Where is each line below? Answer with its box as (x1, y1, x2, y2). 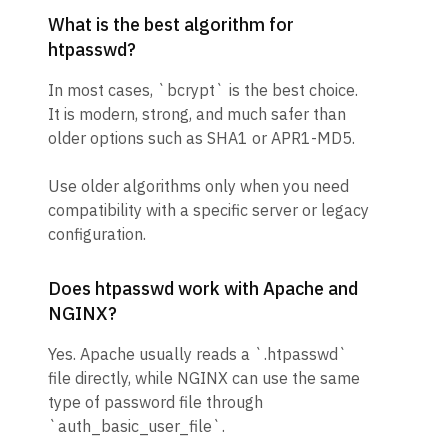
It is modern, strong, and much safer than (48, 104, 346, 124)
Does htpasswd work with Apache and (48, 277, 358, 300)
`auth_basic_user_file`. (48, 416, 225, 436)
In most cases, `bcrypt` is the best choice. (48, 80, 358, 100)
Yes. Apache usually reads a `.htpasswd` (48, 344, 348, 364)
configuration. (48, 224, 146, 244)
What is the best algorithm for (48, 13, 294, 36)
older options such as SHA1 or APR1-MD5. (48, 128, 355, 148)
